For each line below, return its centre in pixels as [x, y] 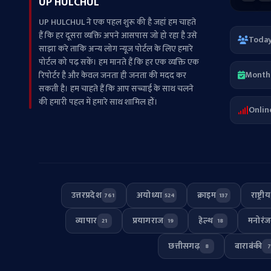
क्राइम [207, 195]
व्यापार [87, 220]
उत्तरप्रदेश [87, 195]
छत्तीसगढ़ [184, 246]
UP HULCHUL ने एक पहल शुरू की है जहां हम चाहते [117, 22]
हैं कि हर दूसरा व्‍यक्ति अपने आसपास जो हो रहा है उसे [118, 35]
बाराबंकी [249, 246]
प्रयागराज [148, 220]
